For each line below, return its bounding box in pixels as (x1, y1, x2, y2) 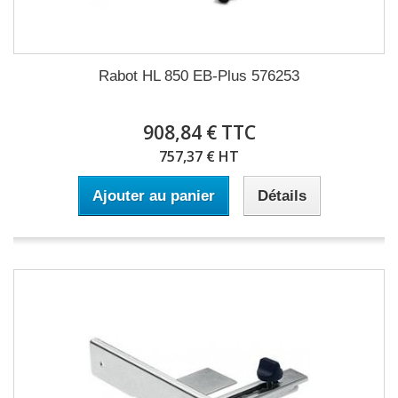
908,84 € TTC (142, 120, 256, 145)
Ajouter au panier (92, 187, 215, 204)
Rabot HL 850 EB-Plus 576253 (99, 68, 299, 84)
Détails (257, 187, 306, 204)
